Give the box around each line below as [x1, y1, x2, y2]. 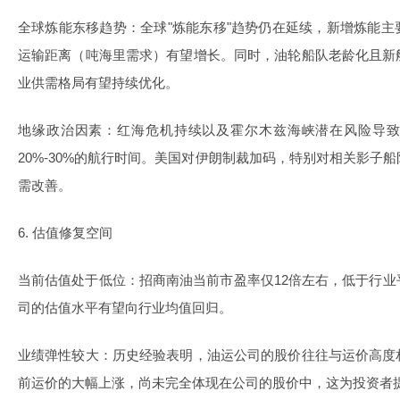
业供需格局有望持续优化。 [18, 75, 179, 90]
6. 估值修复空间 [18, 225, 112, 240]
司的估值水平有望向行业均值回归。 [18, 300, 232, 315]
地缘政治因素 [18, 122, 104, 137]
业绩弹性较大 [18, 347, 99, 362]
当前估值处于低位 [18, 272, 126, 287]
